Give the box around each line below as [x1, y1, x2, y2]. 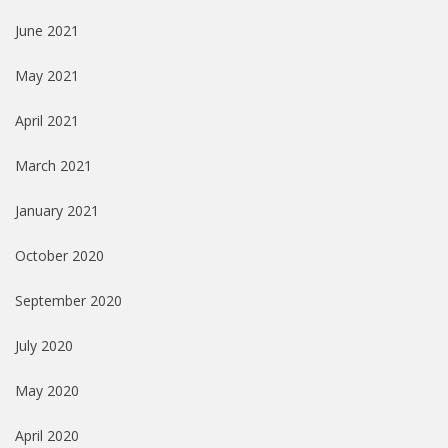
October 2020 [15, 246, 104, 266]
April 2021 [15, 111, 79, 131]
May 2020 [15, 381, 79, 401]
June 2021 [15, 21, 79, 41]
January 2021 [15, 201, 99, 221]
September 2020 [15, 291, 122, 311]
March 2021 [15, 156, 92, 176]
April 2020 [15, 426, 79, 446]
